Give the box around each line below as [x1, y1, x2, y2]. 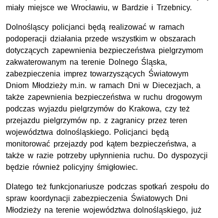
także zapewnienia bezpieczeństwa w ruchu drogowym [6, 93, 202, 102]
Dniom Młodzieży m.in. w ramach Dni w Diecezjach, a [6, 81, 201, 90]
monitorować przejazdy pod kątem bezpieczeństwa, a [6, 140, 196, 148]
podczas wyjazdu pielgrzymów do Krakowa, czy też [6, 105, 190, 113]
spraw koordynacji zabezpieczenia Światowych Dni [6, 194, 188, 203]
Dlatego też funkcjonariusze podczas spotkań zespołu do [6, 182, 210, 191]
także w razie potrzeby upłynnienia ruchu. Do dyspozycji [6, 151, 208, 160]
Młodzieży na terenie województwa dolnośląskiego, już [6, 206, 201, 215]
